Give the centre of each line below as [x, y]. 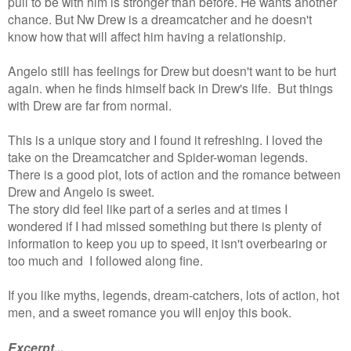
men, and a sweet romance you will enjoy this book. [150, 311]
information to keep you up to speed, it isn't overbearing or [167, 242]
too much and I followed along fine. [105, 260]
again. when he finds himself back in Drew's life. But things [170, 87]
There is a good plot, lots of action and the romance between [174, 174]
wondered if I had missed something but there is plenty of [165, 225]
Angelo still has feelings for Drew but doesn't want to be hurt [172, 70]
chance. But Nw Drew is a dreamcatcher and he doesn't [160, 18]
